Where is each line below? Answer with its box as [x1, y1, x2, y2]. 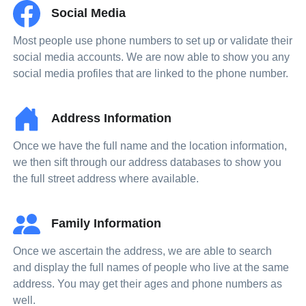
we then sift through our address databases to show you [13, 156, 282, 168]
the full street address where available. [13, 173, 199, 184]
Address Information [51, 111, 172, 125]
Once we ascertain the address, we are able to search [13, 245, 273, 257]
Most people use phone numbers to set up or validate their [13, 35, 293, 46]
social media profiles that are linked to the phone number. [13, 68, 289, 79]
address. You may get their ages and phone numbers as [13, 278, 283, 290]
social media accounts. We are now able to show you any [13, 51, 290, 63]
